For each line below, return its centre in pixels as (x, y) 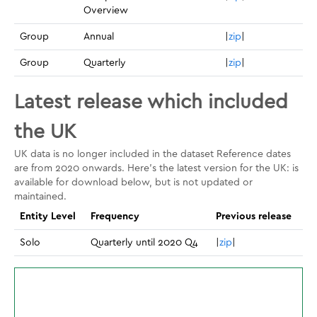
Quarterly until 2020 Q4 (144, 243)
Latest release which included (151, 103)
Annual (99, 37)
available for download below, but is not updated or (133, 183)
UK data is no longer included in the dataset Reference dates (152, 154)
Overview (106, 11)
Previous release (254, 217)
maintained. (40, 197)
